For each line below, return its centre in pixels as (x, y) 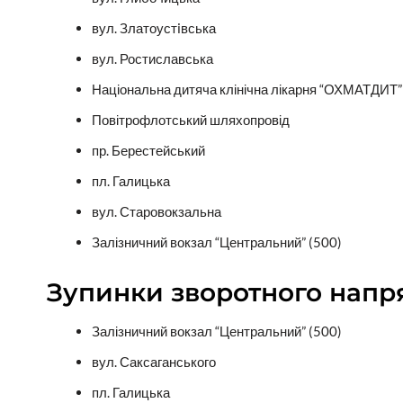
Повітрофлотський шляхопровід (191, 120)
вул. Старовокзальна (157, 212)
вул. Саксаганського (154, 362)
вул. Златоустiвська (154, 28)
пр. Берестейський (148, 151)
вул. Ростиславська (152, 59)
